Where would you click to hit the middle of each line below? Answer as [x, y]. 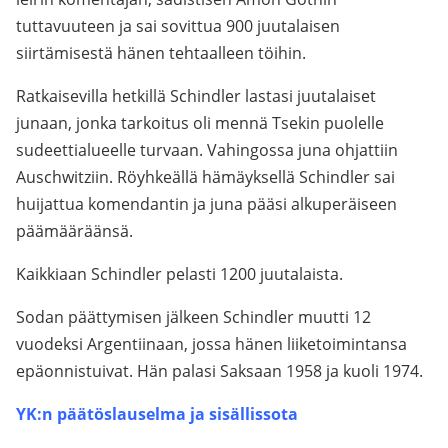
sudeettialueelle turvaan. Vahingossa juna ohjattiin [207, 150]
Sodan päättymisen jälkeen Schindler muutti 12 [193, 317]
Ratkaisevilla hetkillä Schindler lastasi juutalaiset [196, 96]
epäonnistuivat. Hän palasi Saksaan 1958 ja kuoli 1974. [219, 371]
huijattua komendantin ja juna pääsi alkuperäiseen [206, 204]
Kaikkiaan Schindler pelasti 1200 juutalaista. [179, 274]
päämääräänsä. [74, 231]
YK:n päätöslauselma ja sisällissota [157, 414]
